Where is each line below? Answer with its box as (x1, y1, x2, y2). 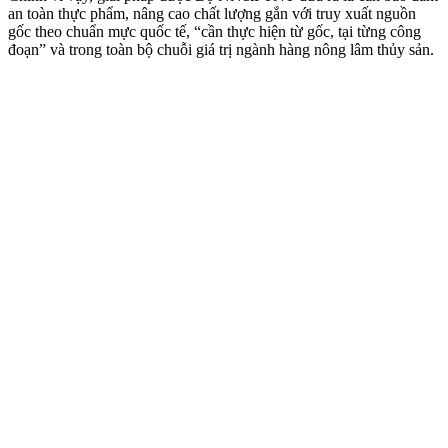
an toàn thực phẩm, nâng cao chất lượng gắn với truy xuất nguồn (8, 4, 416, 22)
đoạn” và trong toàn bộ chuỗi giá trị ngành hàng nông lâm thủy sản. (8, 40, 434, 58)
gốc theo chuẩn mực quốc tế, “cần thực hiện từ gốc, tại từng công (8, 22, 421, 40)
